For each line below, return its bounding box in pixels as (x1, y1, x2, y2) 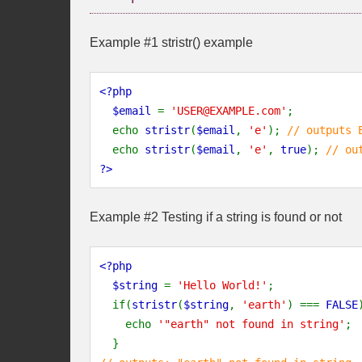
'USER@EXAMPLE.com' (170, 104, 287, 117)
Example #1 (90, 36, 162, 49)
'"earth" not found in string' (158, 318, 345, 330)
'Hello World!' (177, 279, 267, 292)
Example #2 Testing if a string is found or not (90, 210, 342, 224)
